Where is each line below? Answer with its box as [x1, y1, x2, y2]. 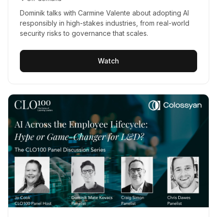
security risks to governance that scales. [20, 29, 148, 38]
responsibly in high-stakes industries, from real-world [20, 19, 189, 28]
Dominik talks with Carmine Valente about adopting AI [20, 9, 189, 17]
